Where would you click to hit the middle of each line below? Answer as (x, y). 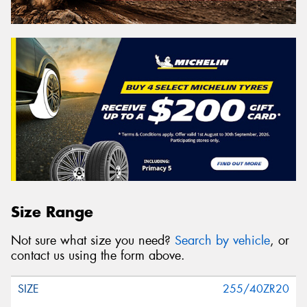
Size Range (52, 211)
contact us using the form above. (98, 256)
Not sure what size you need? (93, 241)
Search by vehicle (222, 241)
